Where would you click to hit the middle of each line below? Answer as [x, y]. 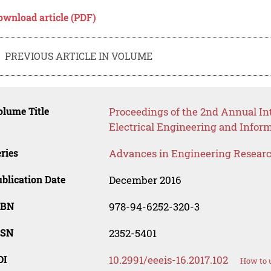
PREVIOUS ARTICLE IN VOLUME [79, 56]
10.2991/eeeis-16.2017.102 [168, 260]
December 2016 [145, 180]
